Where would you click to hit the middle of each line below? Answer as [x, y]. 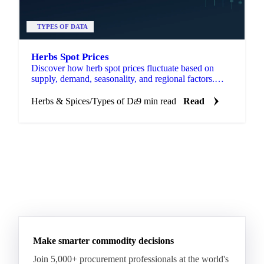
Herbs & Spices [60, 101]
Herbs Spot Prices [70, 57]
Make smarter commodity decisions [103, 240]
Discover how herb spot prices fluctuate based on [123, 68]
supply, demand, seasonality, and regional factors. [123, 78]
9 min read [156, 101]
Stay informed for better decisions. [95, 89]
